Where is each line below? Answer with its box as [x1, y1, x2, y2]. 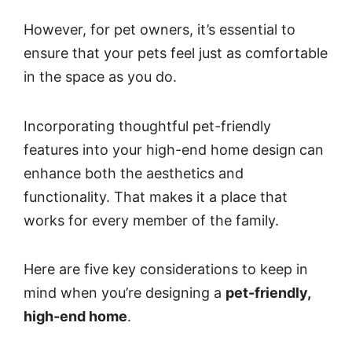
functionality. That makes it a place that [24, 188, 288, 205]
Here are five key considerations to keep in [24, 260, 308, 277]
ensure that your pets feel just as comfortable [24, 45, 328, 62]
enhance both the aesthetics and [24, 164, 244, 181]
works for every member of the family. [24, 211, 279, 229]
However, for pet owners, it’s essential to [24, 21, 295, 38]
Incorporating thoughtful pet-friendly [24, 117, 271, 134]
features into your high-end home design [24, 141, 296, 158]
